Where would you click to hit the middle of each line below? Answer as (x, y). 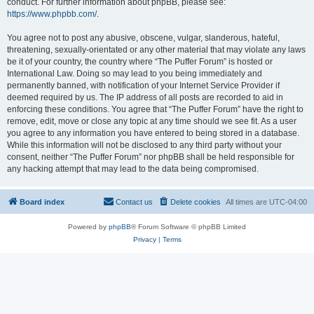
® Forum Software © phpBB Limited (189, 227)
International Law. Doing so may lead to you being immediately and (135, 74)
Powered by (88, 227)
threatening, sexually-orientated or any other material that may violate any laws (156, 50)
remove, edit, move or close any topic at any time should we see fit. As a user (152, 121)
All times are (247, 202)
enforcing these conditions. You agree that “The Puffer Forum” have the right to (155, 109)
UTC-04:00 (288, 202)
